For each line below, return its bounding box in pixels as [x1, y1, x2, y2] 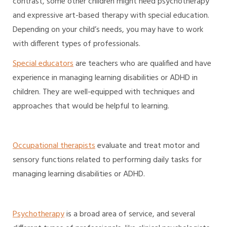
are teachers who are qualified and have [73, 57, 211, 70]
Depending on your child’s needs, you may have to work [13, 23, 203, 36]
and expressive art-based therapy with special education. [13, 9, 209, 22]
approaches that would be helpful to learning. [13, 99, 169, 113]
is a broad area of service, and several [64, 207, 195, 221]
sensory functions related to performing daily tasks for [13, 154, 202, 167]
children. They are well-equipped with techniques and [13, 85, 195, 99]
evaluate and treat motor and [95, 139, 200, 153]
